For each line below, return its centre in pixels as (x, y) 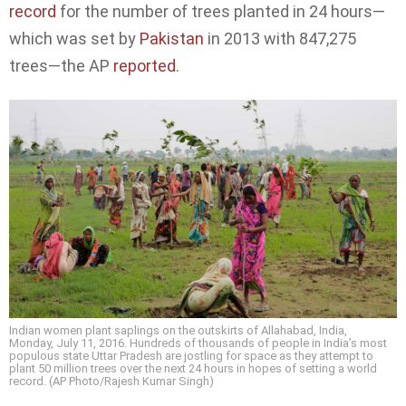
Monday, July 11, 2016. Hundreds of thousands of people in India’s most (198, 343)
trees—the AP (61, 65)
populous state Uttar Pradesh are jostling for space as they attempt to (191, 355)
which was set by (74, 38)
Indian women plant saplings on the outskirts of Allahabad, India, (178, 330)
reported (145, 65)
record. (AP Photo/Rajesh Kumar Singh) (111, 381)
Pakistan (172, 38)
